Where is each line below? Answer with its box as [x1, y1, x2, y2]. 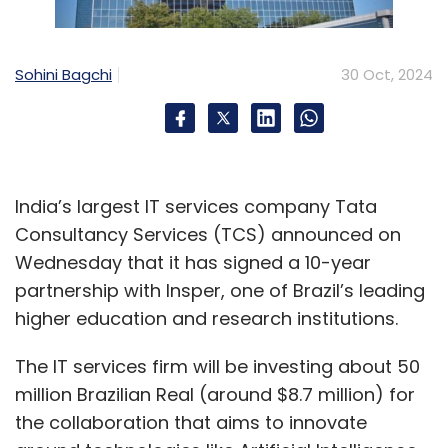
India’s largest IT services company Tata [15, 193, 377, 219]
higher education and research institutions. [15, 305, 398, 331]
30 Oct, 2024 [341, 63, 433, 85]
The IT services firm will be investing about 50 [15, 353, 420, 379]
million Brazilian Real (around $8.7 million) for [15, 381, 415, 407]
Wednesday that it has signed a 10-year [15, 249, 371, 275]
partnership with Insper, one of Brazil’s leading [15, 277, 425, 303]
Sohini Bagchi [15, 63, 112, 85]
